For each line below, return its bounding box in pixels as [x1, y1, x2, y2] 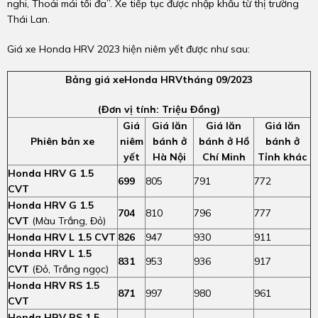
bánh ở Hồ [198, 135, 249, 148]
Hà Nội [153, 150, 186, 163]
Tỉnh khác [258, 150, 307, 163]
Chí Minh [202, 150, 246, 163]
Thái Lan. [7, 13, 50, 26]
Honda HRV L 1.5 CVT [8, 231, 116, 243]
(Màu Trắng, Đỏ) [29, 214, 106, 227]
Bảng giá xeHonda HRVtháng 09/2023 [65, 73, 253, 86]
